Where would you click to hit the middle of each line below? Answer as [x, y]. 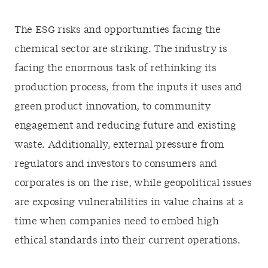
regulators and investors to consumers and [116, 164]
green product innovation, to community [112, 106]
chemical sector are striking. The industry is [121, 49]
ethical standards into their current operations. [127, 240]
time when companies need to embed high [117, 221]
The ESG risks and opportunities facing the [118, 30]
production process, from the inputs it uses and [128, 87]
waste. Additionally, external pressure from [119, 145]
